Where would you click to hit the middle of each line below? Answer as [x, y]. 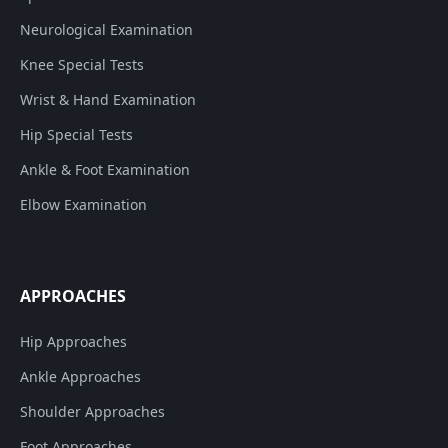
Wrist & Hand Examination [108, 100]
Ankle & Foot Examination [105, 170]
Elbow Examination [83, 205]
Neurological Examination [106, 30]
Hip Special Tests [76, 135]
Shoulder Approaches [92, 411]
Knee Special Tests [82, 65]
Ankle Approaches [80, 376]
